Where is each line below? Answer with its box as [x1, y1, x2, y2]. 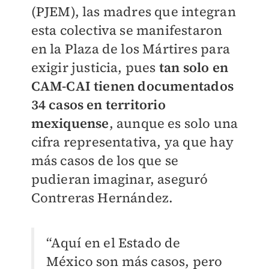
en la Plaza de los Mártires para [31, 40, 230, 58]
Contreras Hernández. [31, 189, 177, 207]
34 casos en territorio [31, 95, 166, 113]
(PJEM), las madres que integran [31, 2, 236, 20]
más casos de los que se [31, 151, 179, 169]
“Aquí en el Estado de [46, 234, 181, 252]
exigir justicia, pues [31, 58, 159, 76]
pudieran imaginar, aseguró [31, 170, 208, 188]
